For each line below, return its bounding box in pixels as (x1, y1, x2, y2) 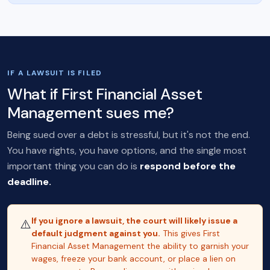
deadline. (7, 175, 51, 188)
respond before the (140, 160, 236, 172)
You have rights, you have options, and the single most (7, 144, 246, 157)
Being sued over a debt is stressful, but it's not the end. (7, 128, 250, 141)
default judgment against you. (31, 228, 160, 239)
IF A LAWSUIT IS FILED (7, 68, 102, 78)
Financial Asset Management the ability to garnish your (31, 240, 249, 251)
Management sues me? (7, 102, 175, 123)
